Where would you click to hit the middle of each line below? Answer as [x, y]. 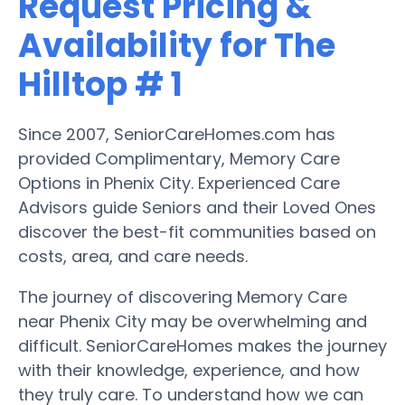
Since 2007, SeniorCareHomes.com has [177, 134]
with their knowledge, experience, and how [189, 370]
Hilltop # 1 [100, 84]
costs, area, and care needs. [133, 256]
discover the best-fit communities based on [197, 231]
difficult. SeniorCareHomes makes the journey [202, 345]
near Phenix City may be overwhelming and [193, 321]
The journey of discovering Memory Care [183, 297]
